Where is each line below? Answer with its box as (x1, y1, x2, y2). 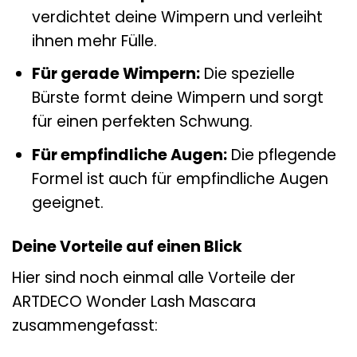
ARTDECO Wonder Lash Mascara (12, 291, 256, 313)
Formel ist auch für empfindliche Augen (31, 167, 328, 190)
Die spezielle (199, 63, 295, 85)
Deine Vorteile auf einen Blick (12, 235, 242, 257)
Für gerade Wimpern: (31, 63, 200, 85)
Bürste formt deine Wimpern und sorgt (31, 87, 324, 109)
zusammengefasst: (12, 315, 158, 337)
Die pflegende (226, 143, 336, 166)
